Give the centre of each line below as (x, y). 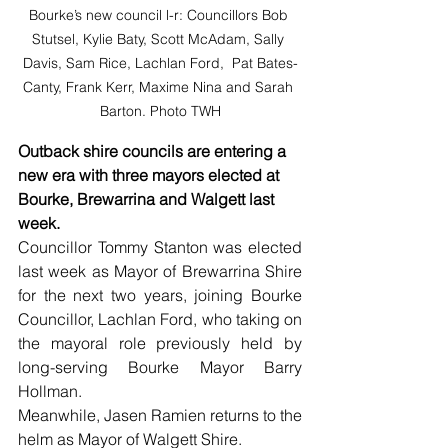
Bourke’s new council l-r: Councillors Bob (160, 14)
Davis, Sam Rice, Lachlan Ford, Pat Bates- (160, 62)
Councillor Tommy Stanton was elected (160, 246)
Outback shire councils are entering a (154, 150)
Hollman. (50, 390)
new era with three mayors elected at (150, 174)
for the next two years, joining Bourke (160, 294)
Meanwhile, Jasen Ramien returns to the (160, 414)
